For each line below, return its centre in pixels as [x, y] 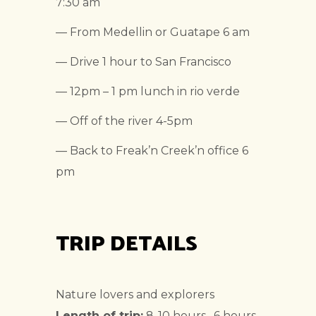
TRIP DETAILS [127, 242]
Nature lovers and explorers [135, 295]
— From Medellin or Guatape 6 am [153, 32]
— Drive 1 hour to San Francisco [144, 62]
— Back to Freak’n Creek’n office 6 [152, 151]
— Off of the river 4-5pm [124, 121]
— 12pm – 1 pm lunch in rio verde [148, 92]
